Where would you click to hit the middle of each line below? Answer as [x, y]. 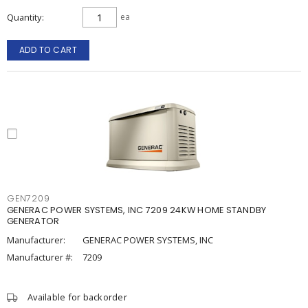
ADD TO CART [48, 50]
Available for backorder [77, 297]
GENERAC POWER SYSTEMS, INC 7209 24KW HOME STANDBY [137, 210]
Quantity [24, 17]
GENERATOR [33, 221]
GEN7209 [29, 198]
